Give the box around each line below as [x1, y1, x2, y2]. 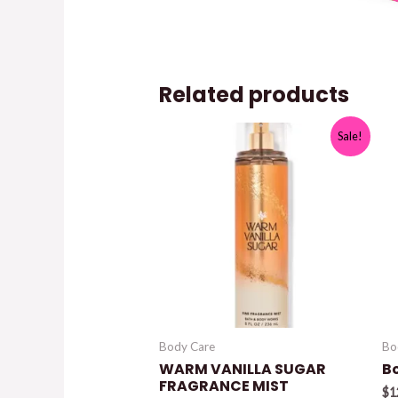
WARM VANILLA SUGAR [158, 359, 326, 380]
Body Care [158, 339, 215, 354]
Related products [158, 80, 349, 110]
